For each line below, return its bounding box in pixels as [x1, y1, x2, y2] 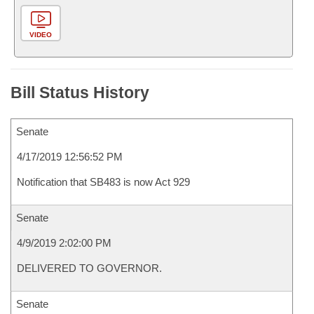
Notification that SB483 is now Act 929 [17, 176, 190, 188]
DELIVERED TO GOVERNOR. [17, 262, 162, 274]
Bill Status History [11, 83, 149, 102]
